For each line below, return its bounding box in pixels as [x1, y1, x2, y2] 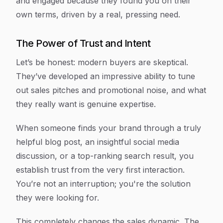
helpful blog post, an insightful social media [16, 137, 179, 147]
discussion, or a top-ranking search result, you [16, 151, 194, 161]
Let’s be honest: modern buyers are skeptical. [16, 57, 188, 67]
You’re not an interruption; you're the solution [16, 179, 191, 189]
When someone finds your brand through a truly [16, 123, 201, 133]
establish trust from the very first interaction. [16, 165, 185, 175]
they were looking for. [16, 193, 99, 203]
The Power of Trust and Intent [16, 37, 151, 49]
